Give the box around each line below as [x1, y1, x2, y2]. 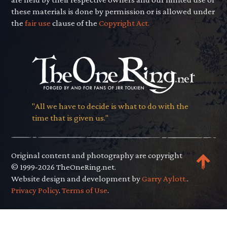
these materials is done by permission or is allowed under [11, 6, 215, 16]
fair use [25, 18, 51, 28]
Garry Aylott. [142, 174, 187, 184]
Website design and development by [11, 174, 142, 184]
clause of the [51, 18, 99, 28]
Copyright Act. [99, 18, 150, 28]
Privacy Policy [11, 185, 59, 196]
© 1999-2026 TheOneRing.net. [11, 162, 117, 172]
